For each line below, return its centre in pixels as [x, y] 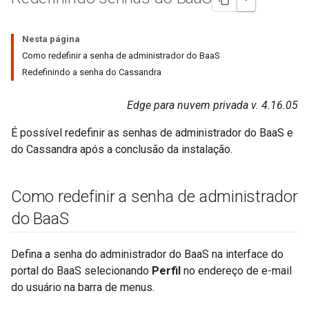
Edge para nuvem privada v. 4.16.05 [212, 105]
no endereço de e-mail [236, 271]
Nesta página [51, 39]
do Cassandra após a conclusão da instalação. [122, 149]
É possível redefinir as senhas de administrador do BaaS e [152, 133]
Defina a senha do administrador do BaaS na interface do [147, 254]
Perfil [166, 271]
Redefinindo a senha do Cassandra [92, 72]
